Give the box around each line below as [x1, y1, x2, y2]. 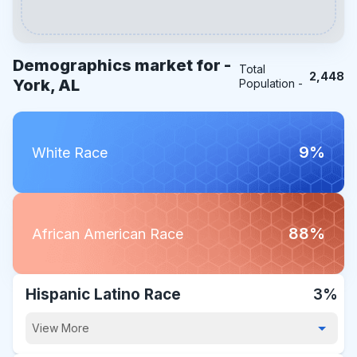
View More [32, 321, 89, 335]
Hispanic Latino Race [25, 285, 181, 304]
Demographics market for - [13, 56, 231, 75]
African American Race [32, 225, 183, 242]
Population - [238, 76, 303, 90]
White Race [32, 143, 108, 161]
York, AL [13, 76, 80, 95]
